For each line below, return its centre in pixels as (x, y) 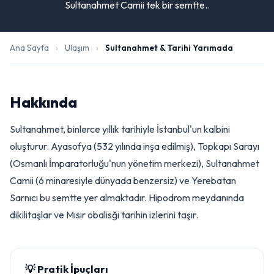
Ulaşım (77, 48)
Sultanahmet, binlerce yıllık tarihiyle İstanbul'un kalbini (120, 129)
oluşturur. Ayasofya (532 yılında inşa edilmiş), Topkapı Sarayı (135, 146)
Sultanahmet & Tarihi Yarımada (169, 48)
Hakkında (43, 102)
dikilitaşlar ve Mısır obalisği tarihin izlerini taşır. (104, 215)
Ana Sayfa (29, 48)
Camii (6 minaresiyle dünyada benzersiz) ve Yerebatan (123, 180)
